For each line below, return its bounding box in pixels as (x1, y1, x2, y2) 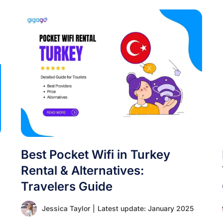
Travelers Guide (21, 179, 113, 194)
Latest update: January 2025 (98, 204, 194, 213)
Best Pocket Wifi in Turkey (21, 147, 171, 162)
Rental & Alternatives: (21, 163, 145, 178)
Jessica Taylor (42, 204, 91, 213)
